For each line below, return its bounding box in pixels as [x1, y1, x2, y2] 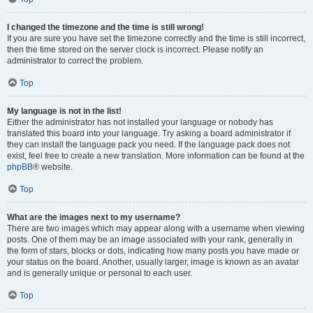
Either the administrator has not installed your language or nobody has [7, 117, 273, 127]
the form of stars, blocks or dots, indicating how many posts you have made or [7, 246, 299, 256]
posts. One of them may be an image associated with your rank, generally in [7, 235, 293, 245]
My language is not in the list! [7, 106, 122, 116]
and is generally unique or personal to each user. [7, 268, 192, 278]
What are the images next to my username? [7, 212, 180, 222]
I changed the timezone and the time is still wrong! [7, 22, 204, 32]
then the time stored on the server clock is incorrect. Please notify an [7, 45, 263, 54]
